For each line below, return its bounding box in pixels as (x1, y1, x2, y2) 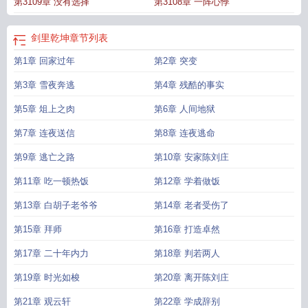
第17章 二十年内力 (14, 248, 89, 258)
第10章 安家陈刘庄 (154, 152, 229, 162)
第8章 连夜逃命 (154, 128, 215, 138)
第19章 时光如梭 (14, 272, 80, 283)
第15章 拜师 (14, 224, 62, 234)
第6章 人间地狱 (154, 104, 215, 114)
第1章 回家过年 (14, 56, 75, 66)
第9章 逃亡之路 (14, 152, 75, 162)
